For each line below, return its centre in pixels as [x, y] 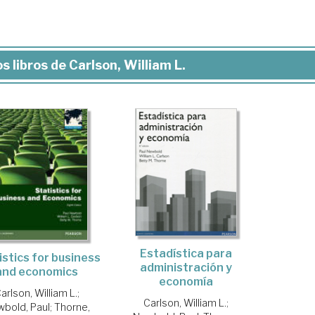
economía [186, 281]
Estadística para [186, 253]
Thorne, [72, 307]
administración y [186, 267]
